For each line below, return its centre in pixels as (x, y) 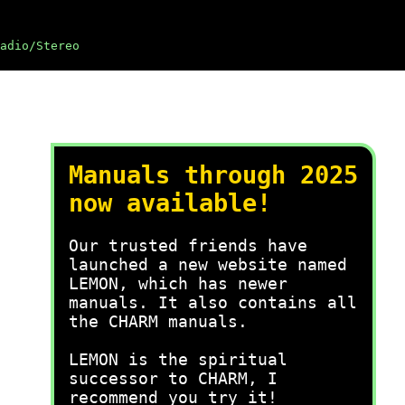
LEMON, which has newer (178, 283)
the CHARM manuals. (158, 321)
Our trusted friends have (188, 245)
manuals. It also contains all (213, 302)
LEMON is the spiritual (178, 359)
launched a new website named (208, 264)
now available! (170, 203)
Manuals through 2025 (213, 175)
